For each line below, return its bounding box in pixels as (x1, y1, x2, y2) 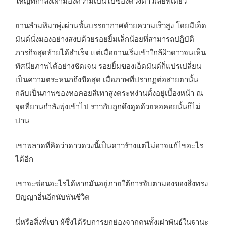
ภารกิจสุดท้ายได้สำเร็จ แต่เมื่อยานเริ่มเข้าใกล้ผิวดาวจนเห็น (15, 47, 206, 58)
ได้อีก (15, 153, 33, 164)
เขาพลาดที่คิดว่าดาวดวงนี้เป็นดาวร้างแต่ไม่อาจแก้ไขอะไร (15, 139, 203, 150)
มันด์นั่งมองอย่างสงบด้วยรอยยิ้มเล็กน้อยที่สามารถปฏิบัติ (15, 33, 194, 44)
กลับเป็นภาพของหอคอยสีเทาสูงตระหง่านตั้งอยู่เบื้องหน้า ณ (15, 87, 203, 98)
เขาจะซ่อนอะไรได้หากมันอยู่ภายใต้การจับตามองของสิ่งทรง (15, 178, 208, 189)
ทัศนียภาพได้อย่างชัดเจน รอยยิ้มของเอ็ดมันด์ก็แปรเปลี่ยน (15, 60, 201, 71)
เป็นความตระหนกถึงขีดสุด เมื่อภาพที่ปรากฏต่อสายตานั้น (15, 74, 198, 85)
